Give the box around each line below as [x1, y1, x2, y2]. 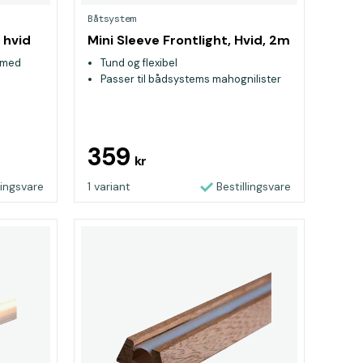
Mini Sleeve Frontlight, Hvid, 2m [88, 32, 290, 49]
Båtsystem [88, 12, 135, 25]
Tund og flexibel [100, 56, 177, 70]
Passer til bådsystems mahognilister [100, 72, 281, 86]
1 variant [88, 179, 130, 194]
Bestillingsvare [216, 179, 291, 194]
